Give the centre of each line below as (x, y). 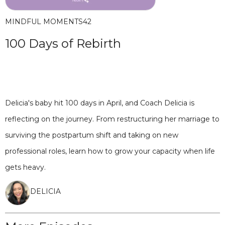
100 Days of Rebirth (63, 43)
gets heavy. (25, 167)
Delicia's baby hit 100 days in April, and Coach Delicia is (100, 103)
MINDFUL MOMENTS (44, 22)
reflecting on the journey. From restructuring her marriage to (112, 119)
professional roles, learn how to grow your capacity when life (110, 151)
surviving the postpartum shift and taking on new (92, 135)
